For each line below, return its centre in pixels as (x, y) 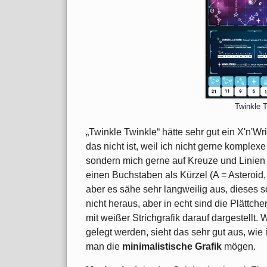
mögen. (239, 246)
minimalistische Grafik (172, 246)
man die (104, 246)
